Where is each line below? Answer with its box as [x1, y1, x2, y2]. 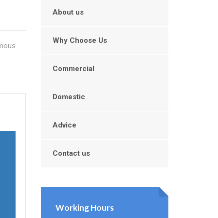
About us [52, 8, 84, 17]
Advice [52, 121, 76, 129]
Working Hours [55, 202, 114, 213]
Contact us [52, 149, 90, 158]
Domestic [52, 92, 85, 101]
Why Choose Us [52, 36, 107, 45]
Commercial [52, 64, 94, 73]
